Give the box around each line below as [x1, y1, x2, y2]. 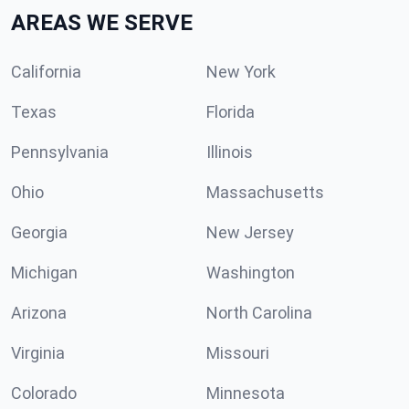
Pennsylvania [11, 142, 109, 162]
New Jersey [206, 223, 294, 242]
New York [206, 62, 276, 81]
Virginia [11, 343, 65, 362]
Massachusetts [206, 183, 324, 202]
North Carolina [206, 303, 312, 322]
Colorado [11, 383, 77, 403]
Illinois [206, 142, 253, 162]
